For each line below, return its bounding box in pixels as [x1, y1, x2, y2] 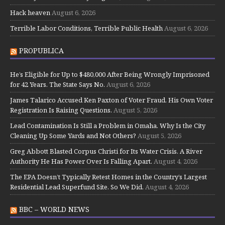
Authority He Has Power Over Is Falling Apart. [10, 157, 152, 166]
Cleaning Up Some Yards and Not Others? [10, 131, 136, 141]
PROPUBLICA [19, 46, 64, 56]
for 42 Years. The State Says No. [10, 80, 105, 89]
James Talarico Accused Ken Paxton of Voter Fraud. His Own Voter [10, 95, 213, 105]
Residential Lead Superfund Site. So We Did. [10, 182, 144, 192]
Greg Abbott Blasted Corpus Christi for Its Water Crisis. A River [10, 147, 202, 156]
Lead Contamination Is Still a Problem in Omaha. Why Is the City [10, 121, 205, 131]
